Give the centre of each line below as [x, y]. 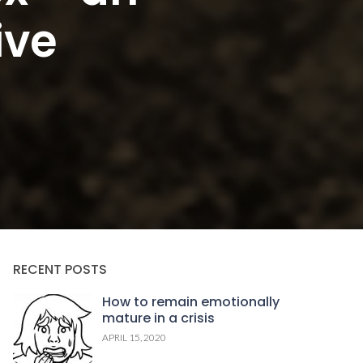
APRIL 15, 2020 [134, 337]
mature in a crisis [158, 318]
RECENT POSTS [60, 269]
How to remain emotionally [190, 302]
